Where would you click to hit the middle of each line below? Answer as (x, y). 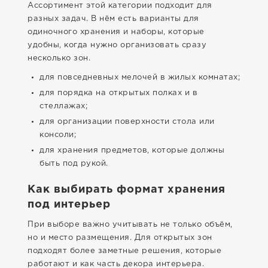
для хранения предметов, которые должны (132, 150)
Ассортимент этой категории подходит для (120, 6)
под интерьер (69, 205)
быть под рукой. (74, 164)
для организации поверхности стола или (127, 122)
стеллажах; (63, 106)
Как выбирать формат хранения (127, 190)
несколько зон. (59, 58)
